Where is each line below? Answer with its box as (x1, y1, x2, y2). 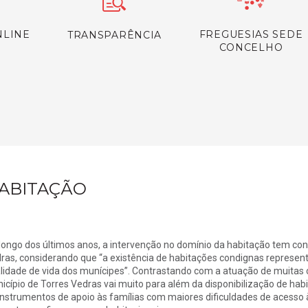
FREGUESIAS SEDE (199, 28, 303, 41)
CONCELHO (219, 41, 283, 54)
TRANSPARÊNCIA (67, 29, 162, 41)
